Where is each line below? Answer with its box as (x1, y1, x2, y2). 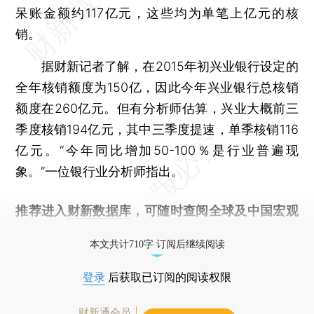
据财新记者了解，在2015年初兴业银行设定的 (15, 58, 299, 74)
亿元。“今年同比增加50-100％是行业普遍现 (15, 142, 299, 158)
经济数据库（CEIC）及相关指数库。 (15, 224, 224, 239)
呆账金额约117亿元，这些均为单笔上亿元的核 (15, 5, 299, 20)
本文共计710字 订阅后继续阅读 (89, 238, 225, 250)
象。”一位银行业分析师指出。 (15, 163, 184, 179)
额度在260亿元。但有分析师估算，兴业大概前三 (15, 100, 299, 116)
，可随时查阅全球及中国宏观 (131, 203, 299, 218)
